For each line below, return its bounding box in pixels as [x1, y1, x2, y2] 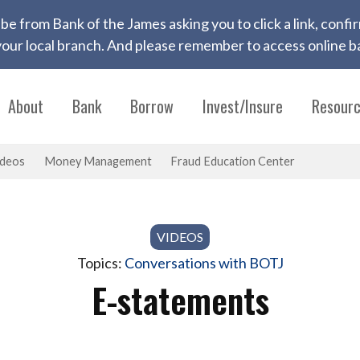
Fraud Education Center [170, 154, 295, 169]
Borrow [129, 94, 174, 119]
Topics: [76, 253, 125, 272]
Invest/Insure [202, 94, 283, 119]
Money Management [43, 154, 152, 169]
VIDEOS [157, 228, 203, 244]
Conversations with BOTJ [124, 253, 284, 272]
